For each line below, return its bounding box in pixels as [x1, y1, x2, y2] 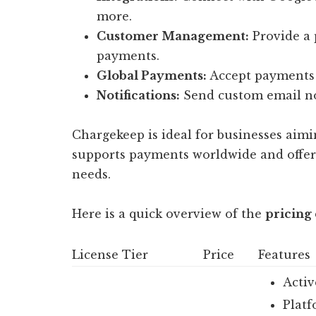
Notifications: [97, 87, 180, 102]
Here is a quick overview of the [72, 206, 265, 221]
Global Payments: [97, 68, 207, 83]
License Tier [72, 247, 148, 262]
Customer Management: [97, 28, 249, 43]
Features [258, 247, 310, 262]
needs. [72, 166, 111, 181]
